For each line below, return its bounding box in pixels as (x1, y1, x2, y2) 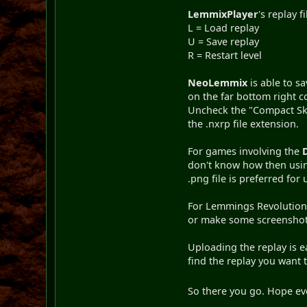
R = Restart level (188, 48, 262, 62)
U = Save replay (188, 34, 260, 48)
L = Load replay (188, 21, 260, 34)
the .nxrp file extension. (188, 116, 299, 130)
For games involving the (188, 144, 303, 158)
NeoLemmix (188, 75, 248, 89)
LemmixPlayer (188, 7, 259, 21)
